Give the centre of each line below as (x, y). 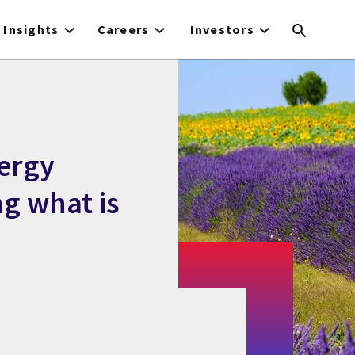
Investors (222, 29)
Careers (123, 29)
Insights (31, 29)
